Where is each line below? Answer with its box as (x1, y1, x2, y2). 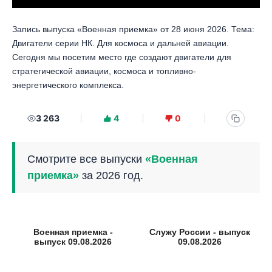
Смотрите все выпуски (27, 152, 145, 165)
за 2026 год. (79, 169, 143, 182)
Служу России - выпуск (149, 226, 250, 237)
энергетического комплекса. (12, 80, 124, 90)
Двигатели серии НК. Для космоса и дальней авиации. (12, 38, 229, 48)
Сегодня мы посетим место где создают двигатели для (12, 52, 231, 62)
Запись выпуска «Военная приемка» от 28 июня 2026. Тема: (12, 24, 254, 34)
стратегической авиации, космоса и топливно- (12, 66, 196, 76)
